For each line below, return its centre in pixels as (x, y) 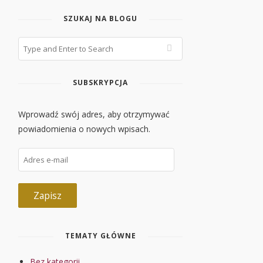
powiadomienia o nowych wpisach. (84, 129)
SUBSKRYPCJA (100, 82)
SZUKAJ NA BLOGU (100, 18)
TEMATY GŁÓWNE (100, 236)
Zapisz (48, 195)
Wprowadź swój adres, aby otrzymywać (94, 114)
